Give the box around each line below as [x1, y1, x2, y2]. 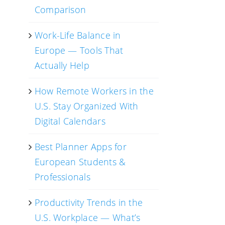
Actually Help [34, 59, 89, 71]
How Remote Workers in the [34, 85, 154, 97]
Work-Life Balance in [34, 29, 121, 41]
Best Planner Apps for [34, 141, 127, 153]
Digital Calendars [34, 115, 105, 127]
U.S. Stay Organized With [34, 100, 139, 112]
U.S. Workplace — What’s [34, 211, 141, 223]
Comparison [34, 4, 86, 16]
